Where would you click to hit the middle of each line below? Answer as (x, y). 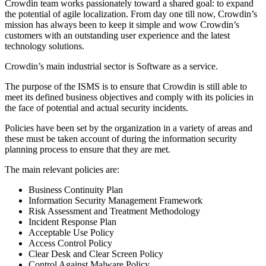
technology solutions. (45, 46)
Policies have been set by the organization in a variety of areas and (129, 128)
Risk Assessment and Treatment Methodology (114, 211)
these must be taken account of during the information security (121, 138)
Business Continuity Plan (76, 189)
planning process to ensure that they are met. (88, 149)
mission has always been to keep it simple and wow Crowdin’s (122, 24)
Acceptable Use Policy (71, 232)
